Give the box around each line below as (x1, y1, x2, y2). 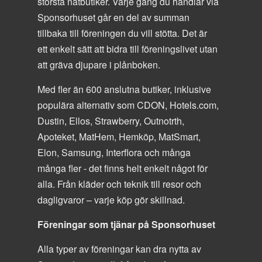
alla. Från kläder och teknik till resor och (37, 177, 201, 191)
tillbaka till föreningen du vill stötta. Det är (37, 26, 207, 40)
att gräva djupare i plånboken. (37, 57, 160, 71)
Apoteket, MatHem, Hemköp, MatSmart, (37, 129, 201, 143)
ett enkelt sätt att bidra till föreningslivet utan (37, 42, 218, 56)
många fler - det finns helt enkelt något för (37, 161, 208, 175)
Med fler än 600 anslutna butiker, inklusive (37, 82, 211, 96)
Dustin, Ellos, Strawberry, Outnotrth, (37, 113, 184, 127)
